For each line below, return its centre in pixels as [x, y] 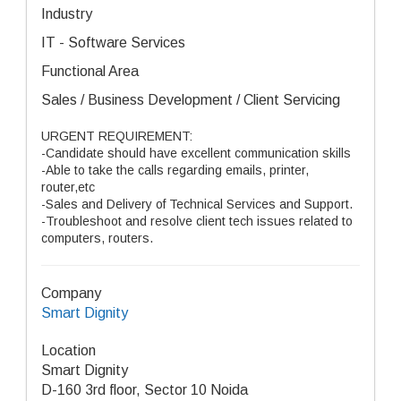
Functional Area [90, 71]
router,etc [68, 187]
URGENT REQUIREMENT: [117, 136]
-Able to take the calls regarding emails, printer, [175, 170]
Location [68, 350]
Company [71, 293]
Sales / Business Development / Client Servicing [191, 100]
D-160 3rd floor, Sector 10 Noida [145, 390]
